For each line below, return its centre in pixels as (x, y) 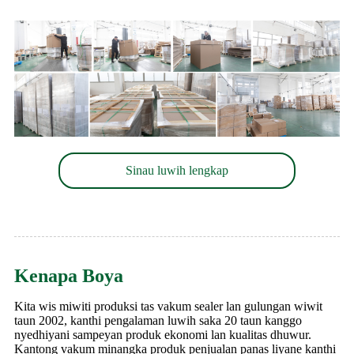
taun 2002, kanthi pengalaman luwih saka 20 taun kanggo (158, 320)
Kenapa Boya (69, 275)
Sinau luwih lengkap (177, 170)
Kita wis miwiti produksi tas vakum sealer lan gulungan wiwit (168, 306)
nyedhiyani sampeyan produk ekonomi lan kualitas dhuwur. (163, 334)
